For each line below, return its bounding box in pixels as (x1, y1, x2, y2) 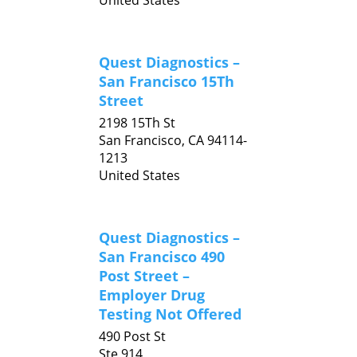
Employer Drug (99, 285, 205, 304)
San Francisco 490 (99, 247, 225, 266)
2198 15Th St (99, 114, 175, 131)
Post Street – (99, 266, 190, 285)
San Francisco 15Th (99, 72, 234, 91)
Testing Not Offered (99, 304, 241, 324)
